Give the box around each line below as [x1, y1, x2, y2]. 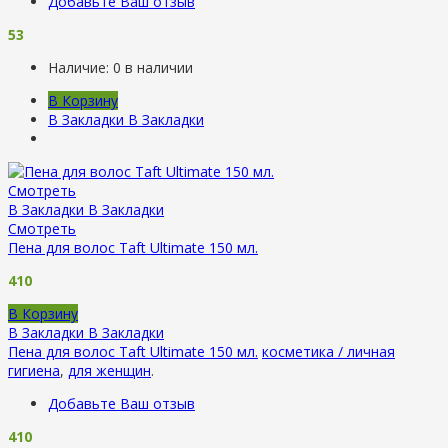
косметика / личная [262, 341, 395, 361]
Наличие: [48, 57, 113, 77]
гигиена [8, 360, 60, 380]
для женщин [68, 360, 151, 380]
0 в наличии [113, 57, 193, 77]
